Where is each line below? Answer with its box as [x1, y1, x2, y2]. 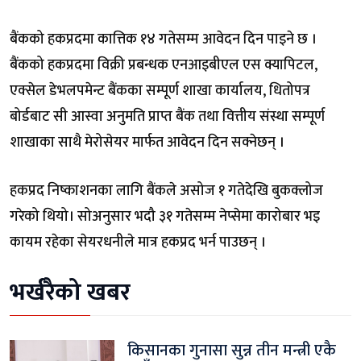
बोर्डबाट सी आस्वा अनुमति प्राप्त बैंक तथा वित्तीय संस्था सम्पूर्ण [10, 104, 325, 129]
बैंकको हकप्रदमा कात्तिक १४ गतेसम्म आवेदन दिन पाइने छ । [10, 27, 317, 52]
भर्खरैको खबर [10, 272, 131, 313]
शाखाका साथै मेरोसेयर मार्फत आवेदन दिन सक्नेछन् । [10, 130, 284, 155]
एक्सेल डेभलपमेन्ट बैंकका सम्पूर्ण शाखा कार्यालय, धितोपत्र [10, 78, 310, 103]
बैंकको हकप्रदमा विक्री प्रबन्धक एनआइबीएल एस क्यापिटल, [10, 52, 317, 77]
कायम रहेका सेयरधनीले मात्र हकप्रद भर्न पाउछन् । [10, 230, 266, 255]
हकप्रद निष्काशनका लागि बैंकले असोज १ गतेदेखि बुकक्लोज [10, 178, 323, 203]
